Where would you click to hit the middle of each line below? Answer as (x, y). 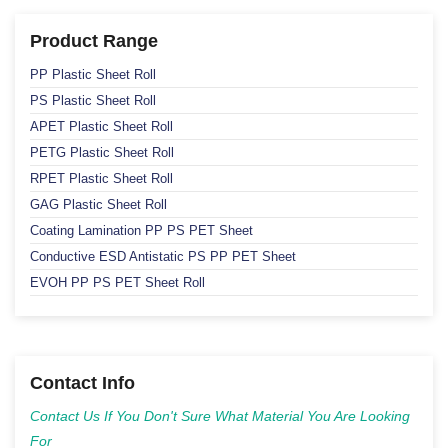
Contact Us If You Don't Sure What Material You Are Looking (220, 416)
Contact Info (82, 383)
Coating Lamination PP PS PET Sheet (141, 231)
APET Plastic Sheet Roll (101, 127)
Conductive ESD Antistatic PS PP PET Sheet (163, 257)
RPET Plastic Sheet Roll (101, 179)
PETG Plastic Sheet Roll (102, 153)
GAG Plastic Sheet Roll (98, 205)
